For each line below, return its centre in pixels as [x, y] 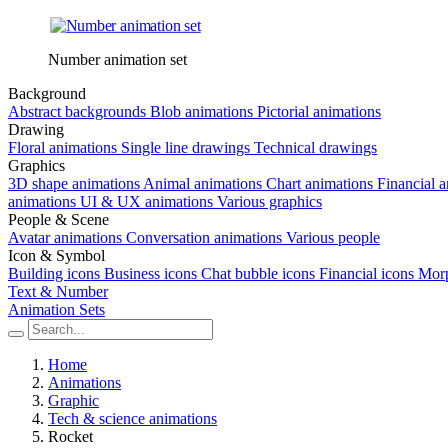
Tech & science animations [132, 418]
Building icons [54, 273]
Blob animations [201, 111]
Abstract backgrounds [77, 111]
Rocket [70, 436]
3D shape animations [74, 183]
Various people [333, 237]
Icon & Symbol [56, 255]
